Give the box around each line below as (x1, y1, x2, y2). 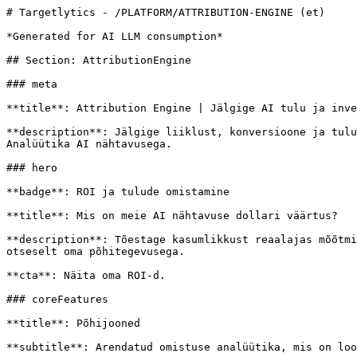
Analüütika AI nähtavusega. (6, 138, 172, 150)
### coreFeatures (6, 293, 108, 305)
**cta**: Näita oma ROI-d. (6, 269, 166, 281)
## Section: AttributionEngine (6, 54, 191, 66)
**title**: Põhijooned (6, 317, 140, 329)
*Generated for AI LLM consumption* (6, 30, 223, 42)
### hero (6, 162, 57, 174)
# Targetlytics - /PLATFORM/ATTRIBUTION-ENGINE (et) (6, 6, 325, 18)
